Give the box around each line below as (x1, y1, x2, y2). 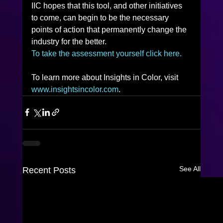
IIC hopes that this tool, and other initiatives (31, 1, 184, 10)
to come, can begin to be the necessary (31, 13, 171, 22)
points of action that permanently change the (31, 25, 189, 34)
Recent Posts (22, 165, 76, 175)
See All (179, 164, 201, 173)
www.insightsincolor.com (31, 85, 118, 94)
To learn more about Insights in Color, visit (31, 73, 180, 82)
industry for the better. (31, 37, 107, 46)
